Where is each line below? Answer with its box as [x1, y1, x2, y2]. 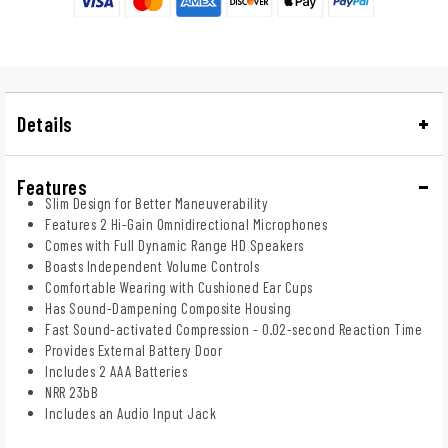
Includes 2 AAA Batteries [45, 361, 187, 380]
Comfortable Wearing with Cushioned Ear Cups [45, 277, 313, 296]
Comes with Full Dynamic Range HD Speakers [45, 235, 304, 254]
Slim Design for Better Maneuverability [45, 193, 268, 212]
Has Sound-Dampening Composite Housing [45, 298, 292, 317]
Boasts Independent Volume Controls [45, 256, 259, 275]
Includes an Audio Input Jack [45, 403, 216, 422]
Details [17, 111, 73, 136]
